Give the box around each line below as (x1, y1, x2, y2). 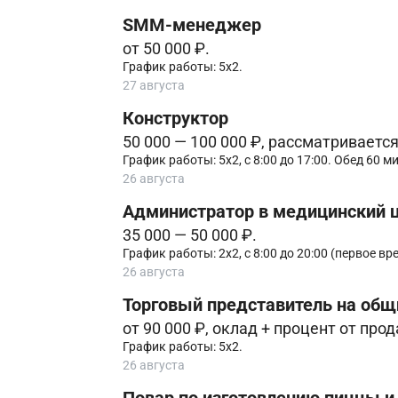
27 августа (122, 78, 185, 93)
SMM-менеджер (122, 15, 261, 36)
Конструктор (122, 108, 228, 130)
